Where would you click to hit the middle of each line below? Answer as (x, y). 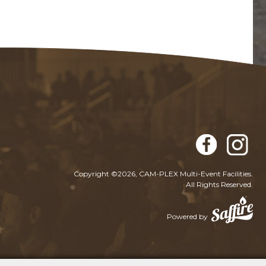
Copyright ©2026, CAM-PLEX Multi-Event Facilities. (163, 174)
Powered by (187, 217)
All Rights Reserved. (219, 185)
